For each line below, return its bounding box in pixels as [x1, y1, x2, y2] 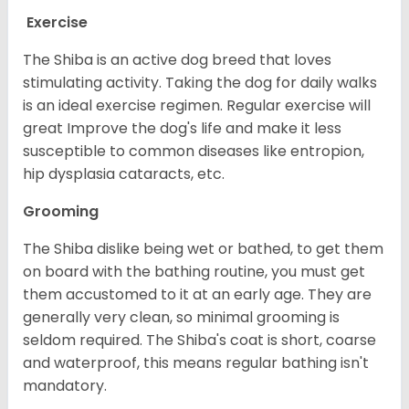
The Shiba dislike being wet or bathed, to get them [23, 237, 383, 259]
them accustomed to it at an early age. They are [23, 283, 372, 305]
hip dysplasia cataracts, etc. [23, 163, 225, 184]
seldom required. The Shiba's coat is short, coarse [23, 329, 376, 351]
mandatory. [23, 374, 107, 396]
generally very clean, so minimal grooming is [23, 306, 340, 328]
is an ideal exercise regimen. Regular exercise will [23, 94, 371, 116]
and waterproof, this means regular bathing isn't [23, 351, 369, 373]
